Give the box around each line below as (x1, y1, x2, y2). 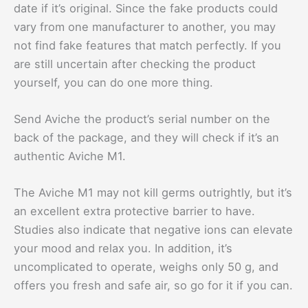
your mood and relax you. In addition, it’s (14, 241, 232, 256)
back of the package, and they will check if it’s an (14, 130, 279, 144)
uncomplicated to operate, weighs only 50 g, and (14, 260, 278, 274)
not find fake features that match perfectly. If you (14, 38, 281, 52)
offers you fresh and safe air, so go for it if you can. (14, 278, 293, 293)
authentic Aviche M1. (14, 148, 126, 163)
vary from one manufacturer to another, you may (14, 19, 276, 34)
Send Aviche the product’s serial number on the (14, 111, 270, 126)
